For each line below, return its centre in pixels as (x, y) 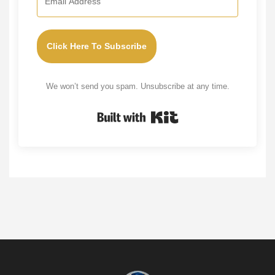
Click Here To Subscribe (97, 46)
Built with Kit (205, 114)
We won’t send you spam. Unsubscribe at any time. (137, 87)
